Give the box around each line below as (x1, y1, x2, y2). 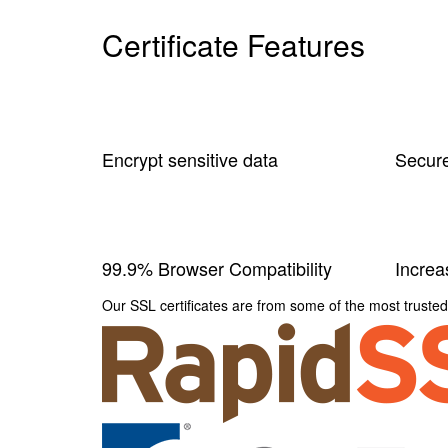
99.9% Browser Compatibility (102, 254, 332, 281)
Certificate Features (102, 22, 365, 66)
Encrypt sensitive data (102, 145, 278, 172)
